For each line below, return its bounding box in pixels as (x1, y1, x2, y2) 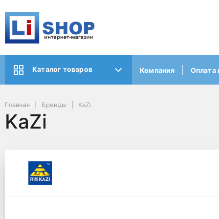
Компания (140, 66, 175, 74)
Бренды (42, 101, 67, 109)
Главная (5, 101, 30, 109)
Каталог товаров (32, 65, 92, 74)
